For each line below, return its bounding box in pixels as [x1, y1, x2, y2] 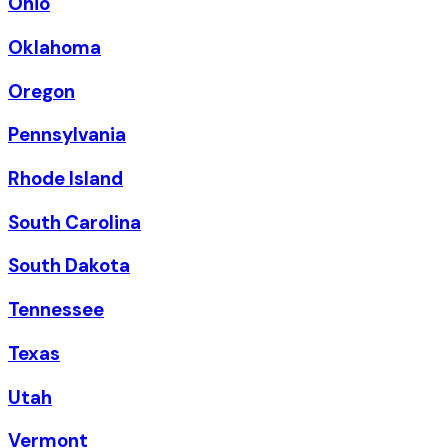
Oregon [8, 78, 75, 104]
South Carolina [8, 209, 141, 235]
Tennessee [8, 297, 104, 323]
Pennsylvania [8, 122, 126, 148]
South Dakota [8, 253, 130, 279]
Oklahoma [8, 34, 101, 60]
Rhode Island [8, 166, 123, 192]
